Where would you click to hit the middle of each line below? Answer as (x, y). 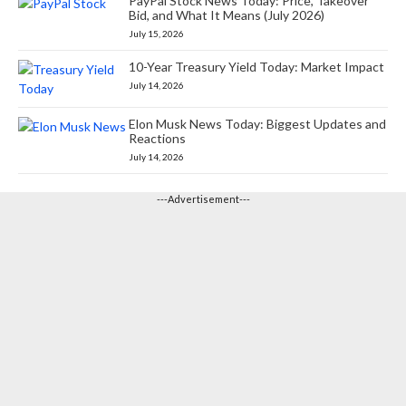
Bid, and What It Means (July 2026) (227, 14)
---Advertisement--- (203, 198)
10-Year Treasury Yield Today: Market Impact (257, 66)
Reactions (158, 138)
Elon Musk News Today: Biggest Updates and (258, 123)
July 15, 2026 (157, 33)
